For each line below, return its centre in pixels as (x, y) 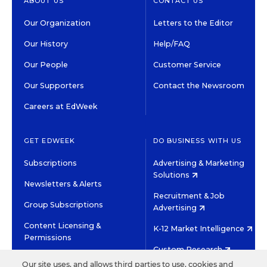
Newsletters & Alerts (63, 184)
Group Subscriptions (63, 204)
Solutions (172, 175)
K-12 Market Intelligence (199, 228)
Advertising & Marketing (198, 163)
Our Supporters (54, 85)
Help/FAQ (171, 44)
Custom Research (188, 249)
